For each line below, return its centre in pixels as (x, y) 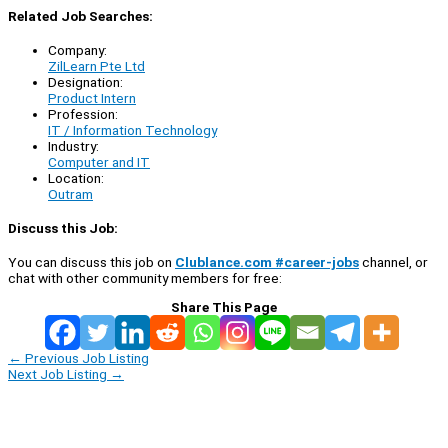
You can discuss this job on (91, 262)
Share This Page (224, 307)
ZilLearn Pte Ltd (96, 65)
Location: (76, 177)
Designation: (85, 81)
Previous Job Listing (85, 358)
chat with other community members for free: (145, 278)
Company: (77, 49)
